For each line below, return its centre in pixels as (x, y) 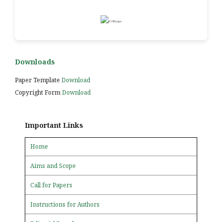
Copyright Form (38, 92)
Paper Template (38, 80)
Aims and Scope (53, 166)
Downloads (35, 61)
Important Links (54, 125)
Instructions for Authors (65, 204)
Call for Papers (51, 185)
